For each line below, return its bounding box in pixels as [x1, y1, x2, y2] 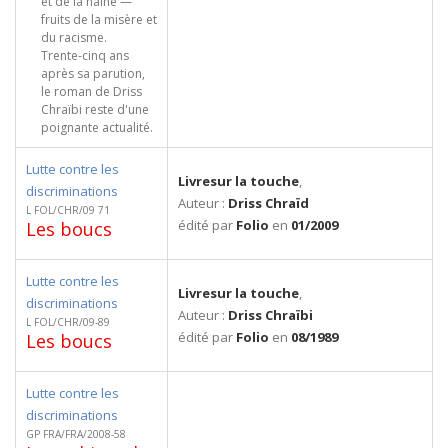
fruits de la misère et [41, 11, 157, 28]
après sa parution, [41, 65, 145, 82]
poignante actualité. [41, 119, 153, 136]
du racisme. [41, 29, 107, 46]
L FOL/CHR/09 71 [26, 203, 110, 217]
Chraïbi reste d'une [41, 101, 149, 118]
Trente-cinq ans [41, 47, 129, 64]
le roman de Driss [41, 83, 142, 100]
